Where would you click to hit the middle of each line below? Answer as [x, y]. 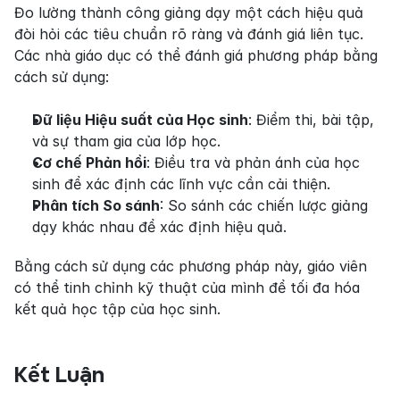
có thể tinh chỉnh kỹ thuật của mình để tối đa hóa [187, 288]
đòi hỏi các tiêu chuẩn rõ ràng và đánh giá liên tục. [189, 34]
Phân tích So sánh [96, 206]
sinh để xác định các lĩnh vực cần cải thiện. [181, 184]
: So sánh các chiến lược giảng [264, 206]
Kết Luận [59, 375]
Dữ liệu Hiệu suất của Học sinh [140, 120]
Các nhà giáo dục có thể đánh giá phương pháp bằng [196, 56]
